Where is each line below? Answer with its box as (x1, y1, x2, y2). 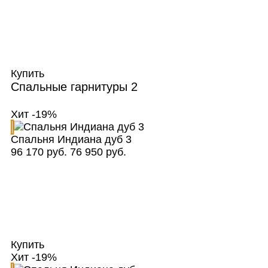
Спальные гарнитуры (10, 80, 131, 94)
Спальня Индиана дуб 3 (10, 133, 132, 146)
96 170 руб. (10, 146, 67, 159)
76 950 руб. (69, 146, 126, 159)
